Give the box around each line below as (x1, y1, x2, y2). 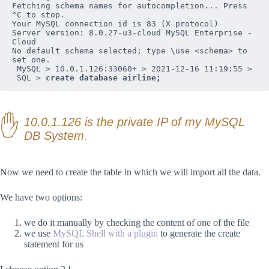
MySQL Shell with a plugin (53, 228, 158, 239)
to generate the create (158, 228, 240, 239)
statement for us (24, 239, 83, 250)
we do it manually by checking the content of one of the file (24, 217, 249, 228)
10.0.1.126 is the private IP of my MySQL (24, 115, 245, 129)
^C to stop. (12, 10, 65, 20)
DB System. (24, 129, 88, 143)
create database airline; (46, 73, 161, 83)
